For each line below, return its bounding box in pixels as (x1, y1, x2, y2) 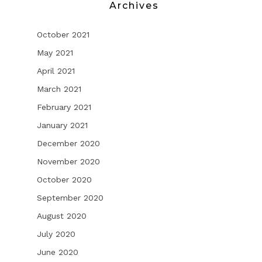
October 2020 (36, 174, 92, 184)
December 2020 (36, 138, 100, 148)
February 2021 (36, 102, 91, 112)
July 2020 (36, 229, 75, 239)
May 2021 (36, 47, 73, 57)
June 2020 (36, 247, 78, 257)
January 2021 (36, 120, 88, 130)
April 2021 (36, 65, 75, 75)
